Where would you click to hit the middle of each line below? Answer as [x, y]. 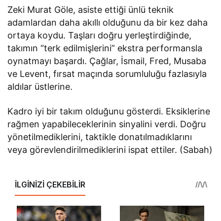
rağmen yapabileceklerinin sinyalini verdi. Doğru [107, 124]
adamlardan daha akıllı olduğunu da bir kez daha [108, 23]
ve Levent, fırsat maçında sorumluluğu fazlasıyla [107, 74]
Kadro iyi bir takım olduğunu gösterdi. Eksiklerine [109, 111]
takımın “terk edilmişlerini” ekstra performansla [105, 48]
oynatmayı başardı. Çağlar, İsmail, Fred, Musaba [107, 61]
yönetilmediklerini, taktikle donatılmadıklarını [100, 137]
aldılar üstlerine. [40, 87]
